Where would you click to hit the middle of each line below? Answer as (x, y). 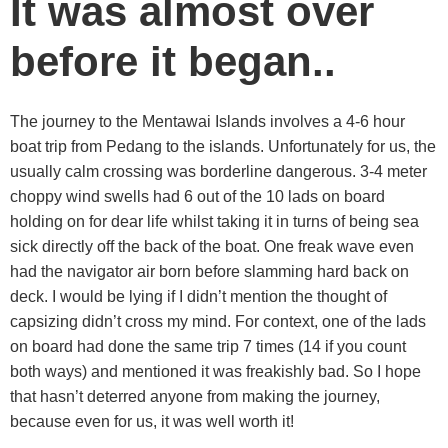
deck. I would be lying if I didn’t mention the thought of (198, 297)
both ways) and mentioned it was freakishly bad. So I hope (215, 372)
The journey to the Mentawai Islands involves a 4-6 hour (207, 122)
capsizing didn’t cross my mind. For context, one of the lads (218, 322)
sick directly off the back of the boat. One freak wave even (212, 247)
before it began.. (173, 61)
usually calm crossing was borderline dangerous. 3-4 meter (218, 172)
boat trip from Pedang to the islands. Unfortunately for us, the (223, 147)
